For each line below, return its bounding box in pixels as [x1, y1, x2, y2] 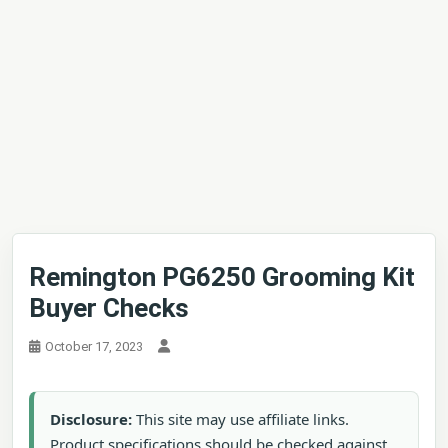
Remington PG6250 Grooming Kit [29, 262, 415, 292]
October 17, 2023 [45, 339, 143, 354]
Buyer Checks [29, 293, 189, 323]
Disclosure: [50, 409, 132, 429]
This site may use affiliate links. [132, 409, 349, 429]
